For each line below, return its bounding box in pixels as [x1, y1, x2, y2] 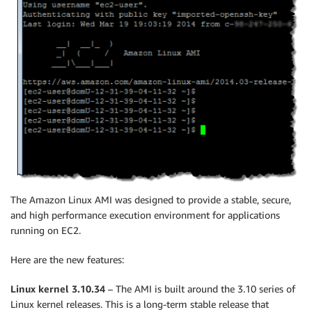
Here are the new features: [10, 253, 124, 265]
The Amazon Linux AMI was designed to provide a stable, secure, [10, 193, 291, 205]
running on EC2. [10, 224, 81, 236]
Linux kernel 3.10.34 [10, 282, 105, 295]
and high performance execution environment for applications [10, 208, 280, 221]
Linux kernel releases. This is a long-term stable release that [10, 297, 269, 310]
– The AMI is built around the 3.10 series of [105, 282, 295, 295]
